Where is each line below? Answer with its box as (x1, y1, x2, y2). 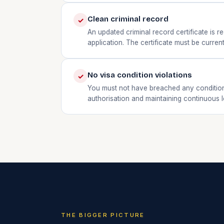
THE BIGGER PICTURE (61, 211, 145, 219)
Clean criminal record (87, 14, 168, 24)
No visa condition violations (87, 70, 192, 80)
